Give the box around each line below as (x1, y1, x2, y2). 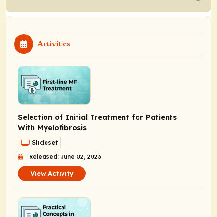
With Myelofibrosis (18, 123, 87, 132)
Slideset (32, 139, 58, 147)
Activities (37, 40, 70, 48)
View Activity (30, 169, 74, 177)
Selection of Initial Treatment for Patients (18, 112, 177, 122)
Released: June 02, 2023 (29, 153, 101, 160)
